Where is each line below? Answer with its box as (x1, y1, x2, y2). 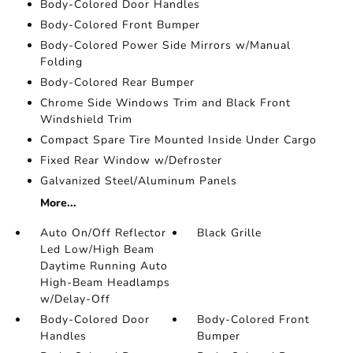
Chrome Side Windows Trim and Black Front (39, 95, 291, 110)
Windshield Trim (39, 112, 132, 127)
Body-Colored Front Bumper (39, 17, 200, 32)
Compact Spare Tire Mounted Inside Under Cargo (39, 132, 317, 147)
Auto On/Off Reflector (39, 225, 166, 240)
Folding (39, 54, 83, 69)
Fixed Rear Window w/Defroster (39, 153, 222, 168)
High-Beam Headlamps (39, 275, 170, 290)
